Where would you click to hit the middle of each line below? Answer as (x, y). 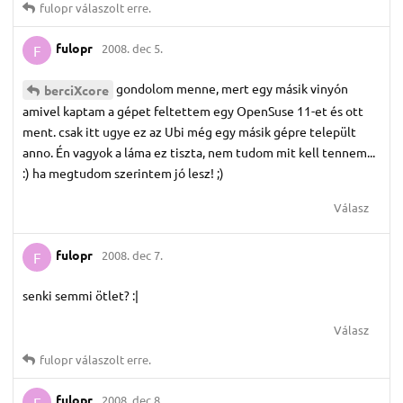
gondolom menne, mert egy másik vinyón (232, 88)
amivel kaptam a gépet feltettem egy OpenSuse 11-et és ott (193, 110)
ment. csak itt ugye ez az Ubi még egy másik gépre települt (189, 131)
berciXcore (76, 90)
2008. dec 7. (132, 255)
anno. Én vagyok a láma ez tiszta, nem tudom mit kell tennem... (199, 152)
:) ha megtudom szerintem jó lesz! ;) (123, 172)
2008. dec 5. (132, 49)
